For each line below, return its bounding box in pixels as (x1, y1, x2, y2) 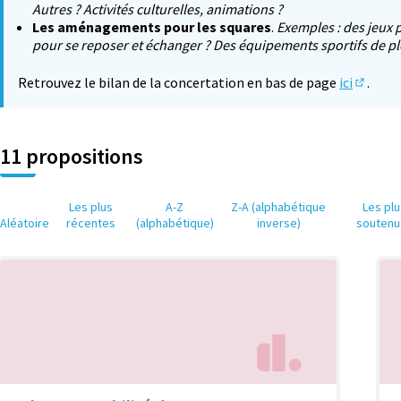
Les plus (68, 199, 113, 215)
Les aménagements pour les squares (32, 18, 271, 36)
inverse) (256, 215, 301, 231)
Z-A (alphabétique (231, 199, 327, 215)
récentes (65, 215, 115, 231)
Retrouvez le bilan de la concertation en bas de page (18, 73, 339, 91)
